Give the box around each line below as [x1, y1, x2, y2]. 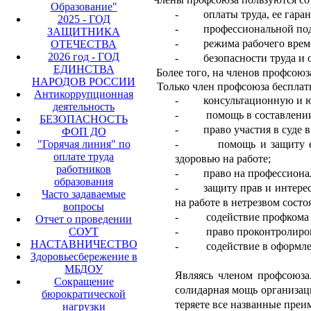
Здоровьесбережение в [30, 250, 137, 262]
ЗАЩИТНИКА [47, 25, 120, 37]
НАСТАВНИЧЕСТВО [30, 237, 137, 250]
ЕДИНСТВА [53, 62, 115, 75]
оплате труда [53, 150, 114, 162]
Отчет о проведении [35, 212, 132, 225]
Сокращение [53, 275, 114, 287]
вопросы [63, 200, 104, 212]
